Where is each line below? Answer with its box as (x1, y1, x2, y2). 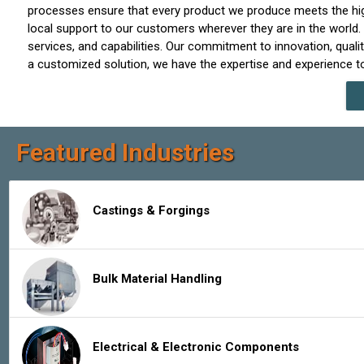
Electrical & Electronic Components (93, 339, 300, 354)
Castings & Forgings (93, 202, 210, 218)
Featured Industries (16, 138, 234, 167)
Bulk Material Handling (93, 271, 223, 286)
